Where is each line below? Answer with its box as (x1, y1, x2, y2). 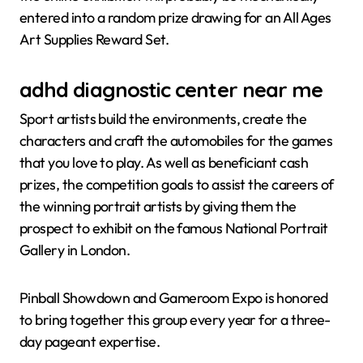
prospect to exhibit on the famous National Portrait (19, 218, 328, 237)
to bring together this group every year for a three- (19, 310, 331, 329)
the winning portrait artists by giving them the (19, 196, 297, 216)
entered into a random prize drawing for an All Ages (19, 7, 331, 27)
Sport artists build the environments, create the (19, 109, 307, 128)
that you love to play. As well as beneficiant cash (19, 152, 308, 172)
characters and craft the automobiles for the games (19, 130, 332, 150)
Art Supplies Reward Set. (19, 29, 169, 49)
